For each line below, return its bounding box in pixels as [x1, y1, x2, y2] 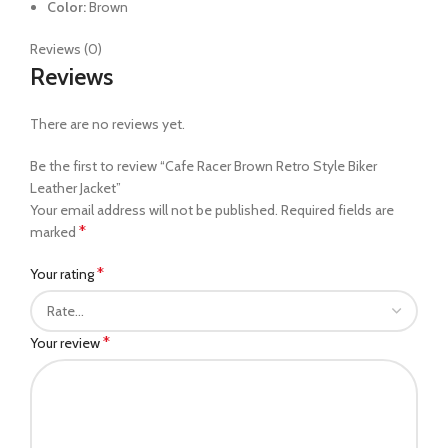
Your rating [30, 264, 97, 283]
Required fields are [281, 200, 394, 219]
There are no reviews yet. [30, 114, 185, 133]
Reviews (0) [30, 39, 102, 58]
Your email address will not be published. [30, 200, 278, 219]
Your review [30, 333, 103, 352]
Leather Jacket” [30, 178, 121, 197]
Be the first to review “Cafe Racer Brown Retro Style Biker [30, 156, 377, 175]
